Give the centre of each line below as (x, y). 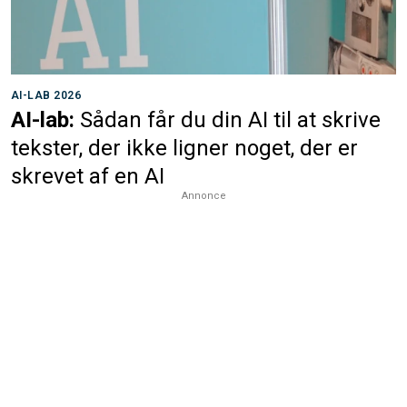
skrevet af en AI (88, 176)
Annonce (203, 196)
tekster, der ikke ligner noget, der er (184, 148)
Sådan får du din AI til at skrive (230, 120)
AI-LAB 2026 (46, 95)
